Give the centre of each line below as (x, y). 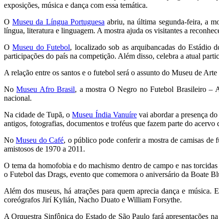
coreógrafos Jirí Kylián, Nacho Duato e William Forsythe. (93, 199)
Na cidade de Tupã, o (38, 114)
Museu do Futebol (41, 47)
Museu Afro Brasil (46, 89)
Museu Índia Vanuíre (104, 114)
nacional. (18, 98)
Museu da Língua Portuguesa (58, 22)
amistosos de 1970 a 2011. (44, 149)
